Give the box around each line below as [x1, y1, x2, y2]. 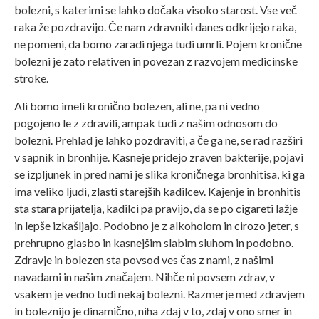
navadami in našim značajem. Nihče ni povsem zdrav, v [14, 269, 275, 283]
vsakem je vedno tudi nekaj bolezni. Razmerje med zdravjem [14, 286, 305, 300]
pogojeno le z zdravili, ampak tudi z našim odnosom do [14, 115, 278, 130]
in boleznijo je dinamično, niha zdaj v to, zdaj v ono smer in [14, 303, 292, 318]
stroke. [14, 71, 48, 85]
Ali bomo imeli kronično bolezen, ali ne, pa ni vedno [14, 98, 260, 113]
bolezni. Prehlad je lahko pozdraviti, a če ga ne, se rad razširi [14, 132, 303, 147]
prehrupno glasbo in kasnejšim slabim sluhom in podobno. [14, 235, 293, 249]
